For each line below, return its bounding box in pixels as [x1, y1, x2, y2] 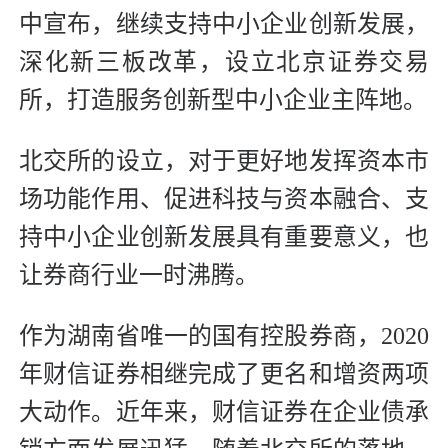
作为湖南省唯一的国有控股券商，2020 [19, 323, 429, 350]
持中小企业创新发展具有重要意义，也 [19, 224, 429, 251]
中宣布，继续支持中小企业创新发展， [19, 11, 429, 38]
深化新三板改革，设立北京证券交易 [19, 49, 429, 76]
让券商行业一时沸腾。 [19, 262, 259, 289]
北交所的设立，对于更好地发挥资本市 [19, 148, 429, 175]
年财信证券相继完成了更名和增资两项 [19, 361, 429, 388]
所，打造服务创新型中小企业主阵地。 [19, 87, 427, 114]
